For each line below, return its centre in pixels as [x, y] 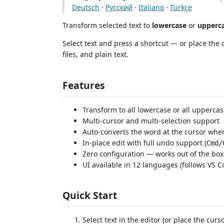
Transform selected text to [107, 25]
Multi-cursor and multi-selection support [151, 120]
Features [84, 85]
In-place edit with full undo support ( [144, 142]
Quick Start [90, 195]
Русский [119, 7]
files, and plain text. [95, 54]
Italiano [151, 7]
